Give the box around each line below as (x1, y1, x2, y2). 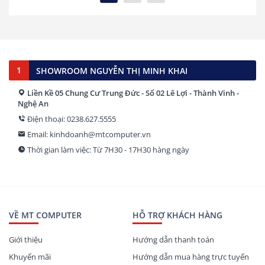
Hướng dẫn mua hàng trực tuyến (132, 251, 249, 262)
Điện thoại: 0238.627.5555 (27, 114, 116, 124)
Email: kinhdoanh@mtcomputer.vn (27, 129, 151, 140)
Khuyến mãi (9, 251, 51, 262)
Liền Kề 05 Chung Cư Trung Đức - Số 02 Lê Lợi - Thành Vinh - (27, 88, 239, 98)
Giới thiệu (9, 234, 43, 245)
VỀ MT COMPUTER (9, 209, 82, 221)
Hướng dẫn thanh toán (132, 234, 214, 245)
